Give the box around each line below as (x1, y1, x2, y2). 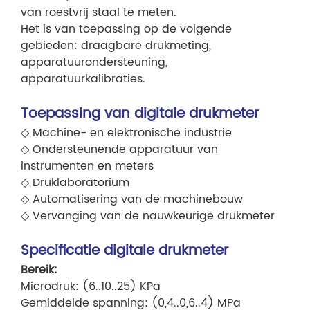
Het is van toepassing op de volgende (21, 20, 232, 39)
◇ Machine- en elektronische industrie (21, 124, 232, 143)
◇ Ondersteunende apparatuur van (21, 140, 218, 159)
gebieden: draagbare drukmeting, (21, 37, 211, 55)
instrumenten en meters (21, 157, 154, 176)
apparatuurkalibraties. (21, 70, 145, 89)
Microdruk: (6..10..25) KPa (21, 277, 161, 296)
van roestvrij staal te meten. (21, 3, 176, 22)
